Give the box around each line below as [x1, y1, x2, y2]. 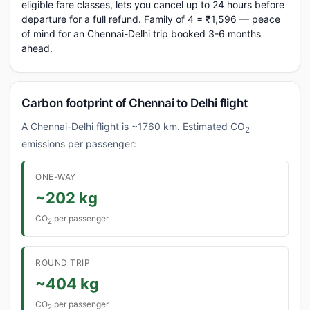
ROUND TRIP [35, 257, 90, 268]
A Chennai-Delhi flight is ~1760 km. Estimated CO [21, 120, 245, 132]
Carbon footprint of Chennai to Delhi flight [21, 96, 248, 110]
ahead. [21, 42, 53, 54]
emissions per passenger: [21, 137, 136, 149]
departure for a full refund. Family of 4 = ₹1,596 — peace [21, 13, 280, 25]
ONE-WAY [35, 171, 76, 182]
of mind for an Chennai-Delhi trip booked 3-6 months [21, 28, 261, 39]
